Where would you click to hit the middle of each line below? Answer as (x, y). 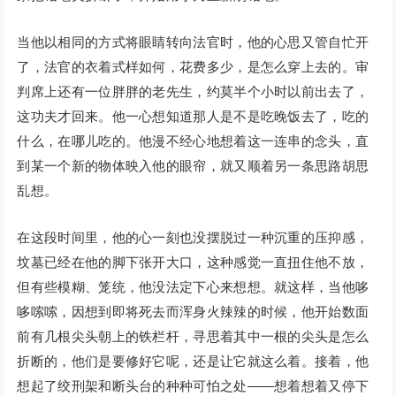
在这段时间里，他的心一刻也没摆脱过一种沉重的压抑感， (193, 238)
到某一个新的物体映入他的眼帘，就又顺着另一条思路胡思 (193, 166)
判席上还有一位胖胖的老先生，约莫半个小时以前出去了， (193, 92)
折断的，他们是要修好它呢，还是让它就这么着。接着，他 (193, 362)
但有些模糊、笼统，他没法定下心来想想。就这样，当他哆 (193, 287)
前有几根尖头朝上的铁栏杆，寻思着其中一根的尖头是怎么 (193, 337)
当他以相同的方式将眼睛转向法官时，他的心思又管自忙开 (193, 42)
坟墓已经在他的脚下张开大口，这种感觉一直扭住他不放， (193, 263)
